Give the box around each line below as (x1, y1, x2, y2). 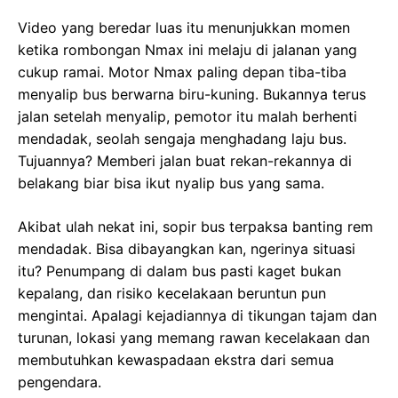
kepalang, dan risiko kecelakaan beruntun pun (18, 283, 326, 302)
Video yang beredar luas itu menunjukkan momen (18, 18, 350, 36)
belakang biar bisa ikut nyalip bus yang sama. (18, 173, 324, 192)
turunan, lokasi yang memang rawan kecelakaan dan (18, 328, 370, 346)
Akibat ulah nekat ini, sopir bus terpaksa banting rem (18, 217, 373, 235)
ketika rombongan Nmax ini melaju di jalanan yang (18, 40, 357, 59)
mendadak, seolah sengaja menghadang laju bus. (18, 129, 346, 147)
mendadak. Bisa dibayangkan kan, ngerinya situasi (18, 239, 355, 258)
